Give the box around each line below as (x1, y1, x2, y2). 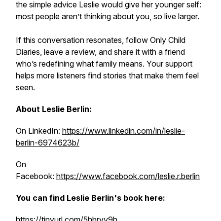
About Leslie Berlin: (16, 104, 96, 114)
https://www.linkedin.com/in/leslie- (62, 126, 185, 136)
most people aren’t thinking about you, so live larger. (16, 11, 199, 21)
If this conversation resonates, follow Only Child (16, 35, 185, 45)
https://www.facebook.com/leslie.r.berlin (56, 171, 200, 181)
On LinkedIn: (16, 126, 62, 136)
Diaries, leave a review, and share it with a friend (16, 47, 185, 57)
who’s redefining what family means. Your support (16, 59, 192, 69)
